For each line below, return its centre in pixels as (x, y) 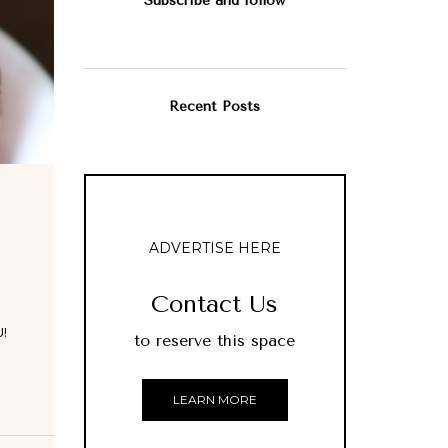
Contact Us (215, 304)
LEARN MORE (214, 400)
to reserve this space (215, 341)
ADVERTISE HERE (214, 248)
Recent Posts (215, 107)
